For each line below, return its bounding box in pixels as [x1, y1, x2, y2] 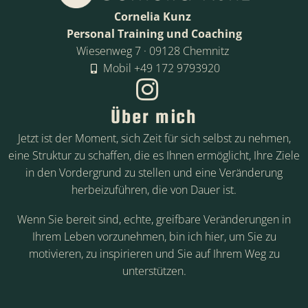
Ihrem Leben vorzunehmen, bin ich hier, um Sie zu [32, 229, 276, 245]
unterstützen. [122, 263, 186, 279]
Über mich [110, 105, 198, 128]
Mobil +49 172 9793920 [103, 60, 221, 76]
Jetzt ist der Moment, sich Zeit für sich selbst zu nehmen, [17, 131, 291, 146]
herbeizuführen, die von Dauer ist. [71, 182, 236, 198]
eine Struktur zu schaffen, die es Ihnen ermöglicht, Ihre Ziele [8, 148, 300, 164]
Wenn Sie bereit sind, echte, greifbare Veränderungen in [17, 212, 291, 228]
